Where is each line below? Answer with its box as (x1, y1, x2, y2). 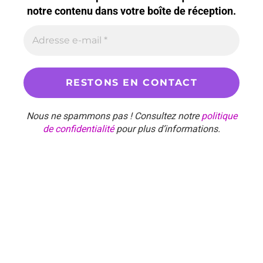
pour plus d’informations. (114, 123, 220, 135)
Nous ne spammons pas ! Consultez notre (26, 110, 201, 122)
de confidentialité (43, 123, 114, 135)
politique (201, 110, 237, 122)
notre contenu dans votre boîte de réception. (27, 4, 236, 17)
